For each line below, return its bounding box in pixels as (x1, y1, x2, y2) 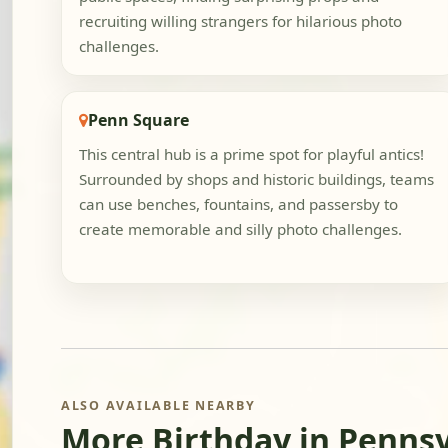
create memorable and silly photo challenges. (78, 219, 402, 240)
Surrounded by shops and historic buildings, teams (78, 169, 434, 190)
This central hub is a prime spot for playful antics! (78, 144, 424, 165)
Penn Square (87, 108, 189, 131)
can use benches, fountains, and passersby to (78, 194, 398, 215)
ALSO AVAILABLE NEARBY (61, 397, 256, 415)
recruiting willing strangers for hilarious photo (78, 11, 402, 32)
